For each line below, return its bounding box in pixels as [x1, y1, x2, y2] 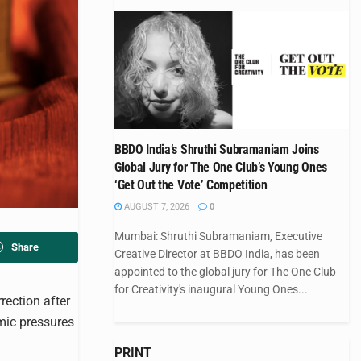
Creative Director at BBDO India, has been [114, 247, 320, 260]
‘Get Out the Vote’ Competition [114, 176, 268, 193]
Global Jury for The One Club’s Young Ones [114, 159, 327, 175]
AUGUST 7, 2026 [122, 201, 189, 212]
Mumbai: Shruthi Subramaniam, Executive [114, 229, 322, 243]
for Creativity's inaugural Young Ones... [114, 282, 308, 296]
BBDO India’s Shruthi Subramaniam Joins [114, 141, 319, 157]
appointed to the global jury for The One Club [114, 264, 336, 278]
